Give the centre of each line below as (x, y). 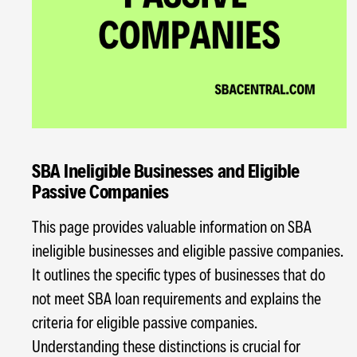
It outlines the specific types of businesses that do (178, 274)
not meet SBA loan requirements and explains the (177, 298)
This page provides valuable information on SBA (172, 226)
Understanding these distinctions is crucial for (166, 345)
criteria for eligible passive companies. (145, 322)
